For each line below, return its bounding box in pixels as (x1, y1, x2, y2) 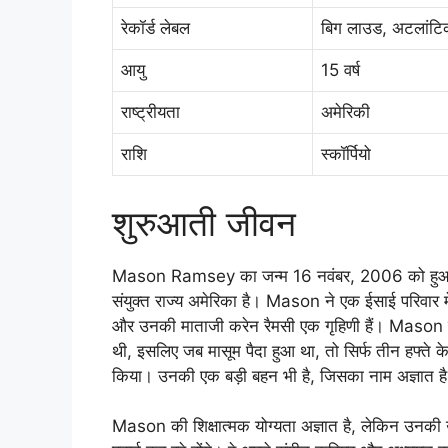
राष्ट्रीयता (121, 102, 180, 123)
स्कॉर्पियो (321, 144, 371, 165)
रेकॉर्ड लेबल (121, 18, 190, 39)
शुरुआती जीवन (112, 201, 296, 244)
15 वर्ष (321, 60, 360, 81)
